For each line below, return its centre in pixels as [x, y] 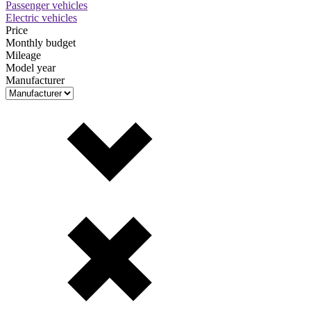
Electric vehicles [41, 18]
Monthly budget [41, 43]
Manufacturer [35, 80]
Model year [31, 68]
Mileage [23, 55]
